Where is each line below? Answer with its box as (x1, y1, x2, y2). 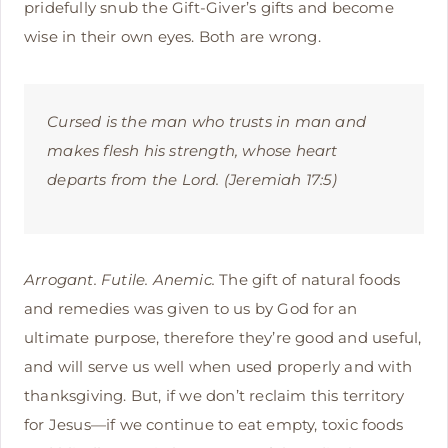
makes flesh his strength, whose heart (47, 140, 338, 160)
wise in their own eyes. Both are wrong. (24, 26, 321, 46)
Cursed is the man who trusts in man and (47, 111, 366, 131)
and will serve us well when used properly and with (24, 357, 413, 377)
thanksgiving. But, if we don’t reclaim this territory (24, 386, 405, 406)
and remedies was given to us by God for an (24, 299, 358, 319)
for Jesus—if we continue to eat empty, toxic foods (24, 415, 404, 435)
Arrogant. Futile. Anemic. (24, 270, 216, 290)
